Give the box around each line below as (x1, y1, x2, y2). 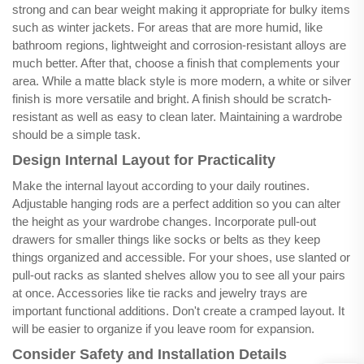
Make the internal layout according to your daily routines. (12, 179, 310, 193)
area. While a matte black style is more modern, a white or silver (12, 74, 351, 89)
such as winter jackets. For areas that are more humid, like (12, 20, 323, 35)
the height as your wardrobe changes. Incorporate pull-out (12, 214, 316, 229)
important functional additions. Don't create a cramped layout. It (12, 304, 344, 318)
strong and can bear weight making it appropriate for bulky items (12, 2, 350, 17)
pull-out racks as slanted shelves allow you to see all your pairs (12, 268, 345, 283)
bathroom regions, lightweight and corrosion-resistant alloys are (12, 38, 346, 53)
